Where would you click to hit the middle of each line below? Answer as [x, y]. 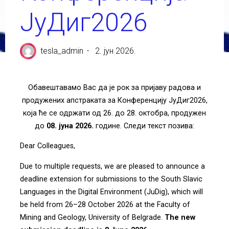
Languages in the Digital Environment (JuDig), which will [111, 192]
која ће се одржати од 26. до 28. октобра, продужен [114, 113]
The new [180, 217]
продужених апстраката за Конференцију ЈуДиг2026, [114, 100]
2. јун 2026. [116, 51]
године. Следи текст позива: [144, 126]
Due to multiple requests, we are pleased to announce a [112, 166]
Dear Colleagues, [47, 146]
